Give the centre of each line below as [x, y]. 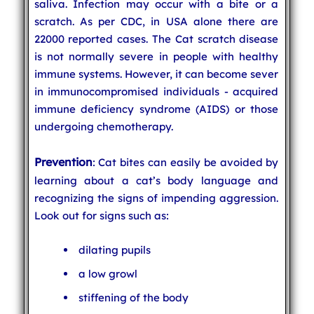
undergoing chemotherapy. [103, 126]
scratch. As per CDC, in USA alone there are [156, 21]
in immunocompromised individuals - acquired [156, 91]
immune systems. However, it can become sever [156, 74]
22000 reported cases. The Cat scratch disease [156, 39]
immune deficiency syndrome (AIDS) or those [156, 109]
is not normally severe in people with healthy [156, 56]
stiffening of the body [133, 297]
